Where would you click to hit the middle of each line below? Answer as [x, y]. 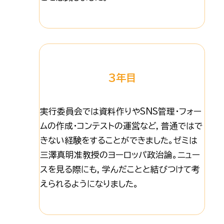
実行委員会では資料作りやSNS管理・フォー [120, 111]
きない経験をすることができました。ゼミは [118, 140]
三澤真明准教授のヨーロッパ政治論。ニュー [120, 155]
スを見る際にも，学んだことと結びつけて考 [120, 169]
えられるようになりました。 [89, 184]
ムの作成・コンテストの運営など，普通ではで [121, 126]
